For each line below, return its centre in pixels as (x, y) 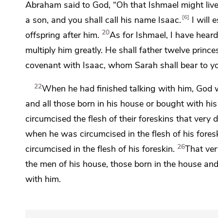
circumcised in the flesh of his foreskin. (100, 149)
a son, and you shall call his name (92, 20)
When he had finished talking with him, (119, 89)
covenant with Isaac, (67, 65)
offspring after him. (62, 35)
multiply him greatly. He (72, 50)
